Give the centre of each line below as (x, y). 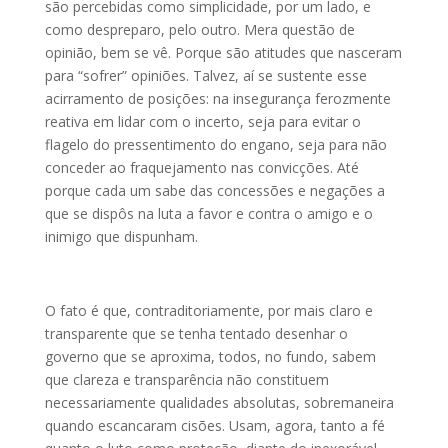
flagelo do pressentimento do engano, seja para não (215, 144)
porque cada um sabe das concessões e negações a (214, 190)
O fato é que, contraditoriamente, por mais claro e (208, 310)
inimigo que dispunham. (121, 236)
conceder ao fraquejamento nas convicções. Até (201, 167)
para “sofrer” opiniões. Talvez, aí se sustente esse (205, 75)
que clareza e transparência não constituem (186, 379)
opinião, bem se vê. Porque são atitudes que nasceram (223, 52)
